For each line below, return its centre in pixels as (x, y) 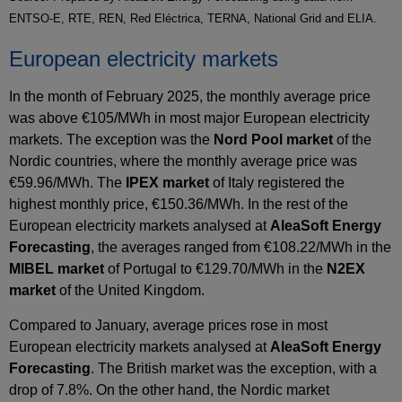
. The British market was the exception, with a (234, 368)
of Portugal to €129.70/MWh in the (215, 269)
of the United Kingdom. (130, 291)
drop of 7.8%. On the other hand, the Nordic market (169, 389)
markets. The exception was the (111, 140)
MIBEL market (57, 269)
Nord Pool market (273, 140)
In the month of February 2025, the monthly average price (190, 97)
